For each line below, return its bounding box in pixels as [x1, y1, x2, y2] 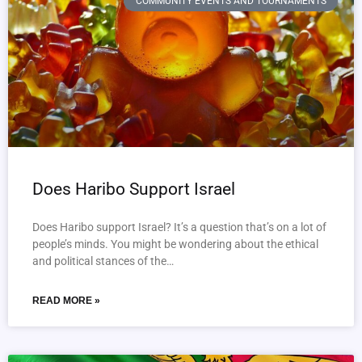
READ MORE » [32, 295, 100, 306]
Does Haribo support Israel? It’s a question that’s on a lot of [32, 221, 326, 234]
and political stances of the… [32, 255, 174, 267]
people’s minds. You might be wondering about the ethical [32, 238, 318, 250]
